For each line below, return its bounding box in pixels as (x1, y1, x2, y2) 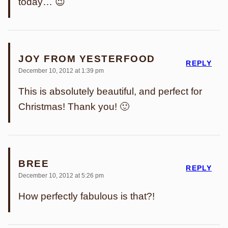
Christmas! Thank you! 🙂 (18, 101, 129, 112)
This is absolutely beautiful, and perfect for (18, 86, 202, 97)
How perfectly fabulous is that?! (18, 191, 155, 202)
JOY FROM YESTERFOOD (18, 53, 155, 64)
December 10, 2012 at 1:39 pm (18, 67, 104, 75)
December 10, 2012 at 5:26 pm (18, 172, 104, 180)
